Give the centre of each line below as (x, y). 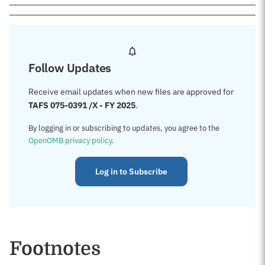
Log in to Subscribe (131, 172)
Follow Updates (70, 68)
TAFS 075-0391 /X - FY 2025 (82, 105)
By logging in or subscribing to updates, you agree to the (124, 128)
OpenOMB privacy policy (70, 140)
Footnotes (55, 249)
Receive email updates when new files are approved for (131, 92)
